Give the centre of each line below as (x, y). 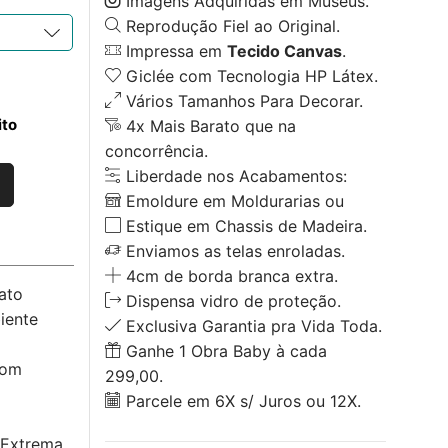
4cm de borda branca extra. (229, 275)
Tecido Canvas (284, 50)
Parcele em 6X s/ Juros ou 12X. (240, 400)
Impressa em (173, 50)
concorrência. (156, 150)
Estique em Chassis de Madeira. (243, 225)
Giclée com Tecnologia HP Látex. (249, 75)
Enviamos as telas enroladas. (232, 250)
